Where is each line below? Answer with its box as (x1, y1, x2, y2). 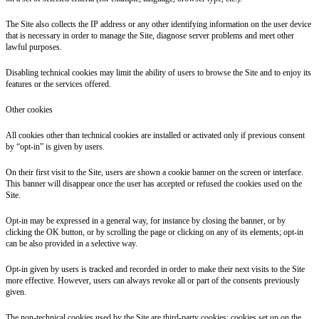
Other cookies (6, 104, 53, 115)
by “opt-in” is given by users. (6, 141, 105, 152)
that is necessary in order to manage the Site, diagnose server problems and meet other (6, 30, 294, 41)
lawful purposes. (6, 41, 62, 52)
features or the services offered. (6, 78, 111, 89)
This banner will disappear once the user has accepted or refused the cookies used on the (6, 178, 302, 189)
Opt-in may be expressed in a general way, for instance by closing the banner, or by (6, 215, 286, 226)
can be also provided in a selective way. (6, 238, 137, 249)
